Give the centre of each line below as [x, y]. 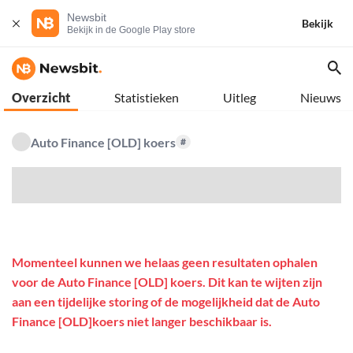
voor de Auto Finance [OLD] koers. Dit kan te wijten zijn [167, 282]
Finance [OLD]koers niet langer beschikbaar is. [142, 321]
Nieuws [321, 97]
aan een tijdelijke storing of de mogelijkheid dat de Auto [166, 302]
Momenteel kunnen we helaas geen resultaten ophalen [165, 262]
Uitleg [240, 97]
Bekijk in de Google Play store [131, 30]
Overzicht [41, 97]
